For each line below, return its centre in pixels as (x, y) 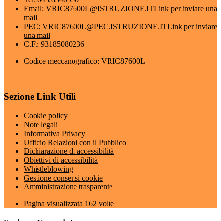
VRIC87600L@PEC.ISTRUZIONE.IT (105, 26)
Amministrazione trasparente (68, 187)
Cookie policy (46, 116)
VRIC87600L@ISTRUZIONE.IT (100, 8)
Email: (35, 8)
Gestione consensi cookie (63, 178)
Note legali (41, 125)
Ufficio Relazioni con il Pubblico (75, 142)
